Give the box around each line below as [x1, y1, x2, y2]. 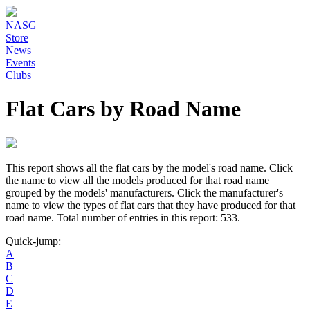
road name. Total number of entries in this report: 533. [6, 211, 240, 224]
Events [6, 57, 35, 69]
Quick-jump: [6, 235, 61, 247]
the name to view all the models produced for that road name [6, 174, 269, 186]
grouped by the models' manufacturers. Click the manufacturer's [6, 186, 283, 199]
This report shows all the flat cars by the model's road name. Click [6, 161, 293, 174]
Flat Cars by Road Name [6, 96, 241, 122]
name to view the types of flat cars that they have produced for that [6, 199, 295, 211]
